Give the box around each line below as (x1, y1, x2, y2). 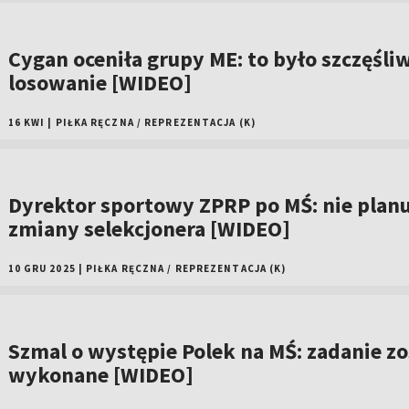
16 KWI (7, 116, 46, 129)
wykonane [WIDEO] (7, 361, 194, 389)
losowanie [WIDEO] (7, 68, 192, 97)
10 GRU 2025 (7, 262, 76, 275)
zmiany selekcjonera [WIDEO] (7, 215, 290, 243)
